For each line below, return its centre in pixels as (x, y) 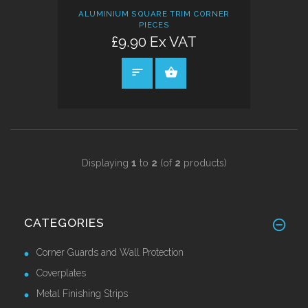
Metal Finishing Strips (82, 293)
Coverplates (61, 273)
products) (203, 163)
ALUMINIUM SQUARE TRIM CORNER (154, 14)
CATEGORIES (64, 222)
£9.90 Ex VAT (154, 42)
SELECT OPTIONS (233, 73)
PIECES (154, 25)
